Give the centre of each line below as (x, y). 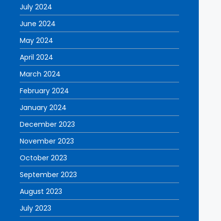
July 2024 (36, 7)
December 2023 (47, 124)
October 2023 (43, 158)
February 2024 (44, 91)
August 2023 (41, 191)
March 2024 (40, 74)
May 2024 (37, 40)
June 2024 (38, 24)
